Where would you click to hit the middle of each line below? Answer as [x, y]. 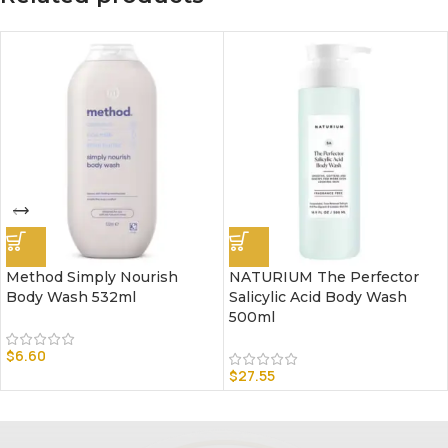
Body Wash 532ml [71, 297]
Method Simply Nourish [92, 277]
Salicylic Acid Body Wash [318, 297]
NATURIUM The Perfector [324, 277]
